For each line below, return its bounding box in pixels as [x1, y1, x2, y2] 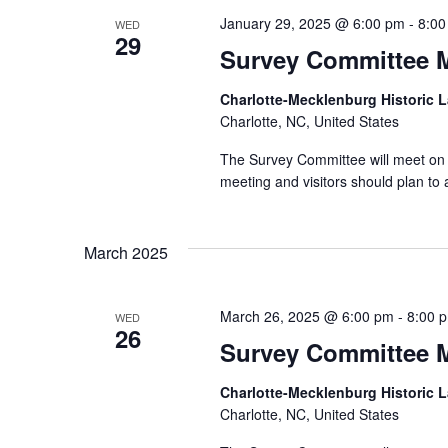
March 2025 [84, 241, 168, 265]
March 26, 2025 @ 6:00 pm [219, 306, 394, 327]
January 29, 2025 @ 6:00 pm [219, 13, 405, 34]
